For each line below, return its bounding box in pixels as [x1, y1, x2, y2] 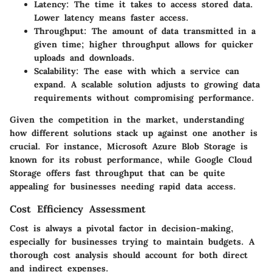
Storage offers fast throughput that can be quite [10, 168, 225, 178]
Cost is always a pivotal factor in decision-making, [10, 223, 234, 234]
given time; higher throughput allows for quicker [34, 39, 253, 50]
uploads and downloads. [34, 52, 135, 63]
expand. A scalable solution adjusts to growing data [34, 79, 260, 90]
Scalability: [34, 66, 79, 76]
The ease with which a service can [79, 66, 239, 76]
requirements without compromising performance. [34, 92, 254, 103]
